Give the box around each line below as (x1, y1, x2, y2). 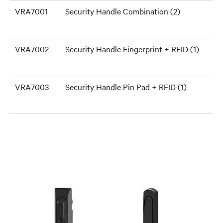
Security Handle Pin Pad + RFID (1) (65, 81, 187, 92)
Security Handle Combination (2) (65, 5, 180, 16)
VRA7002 (15, 43, 49, 54)
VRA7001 (15, 5, 48, 16)
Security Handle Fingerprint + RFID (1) (65, 43, 199, 54)
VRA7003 (15, 81, 49, 92)
